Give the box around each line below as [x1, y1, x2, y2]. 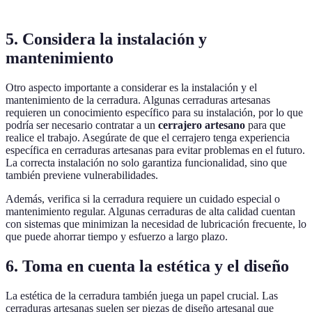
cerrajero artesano [158, 118, 245, 131]
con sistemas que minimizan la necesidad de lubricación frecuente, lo [6, 217, 306, 230]
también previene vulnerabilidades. [6, 169, 158, 181]
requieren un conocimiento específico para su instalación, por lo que [6, 106, 303, 118]
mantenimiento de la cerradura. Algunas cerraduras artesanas [6, 93, 270, 106]
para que [245, 118, 286, 131]
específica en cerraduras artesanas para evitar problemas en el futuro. [6, 143, 305, 156]
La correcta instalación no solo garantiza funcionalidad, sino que [6, 156, 287, 169]
